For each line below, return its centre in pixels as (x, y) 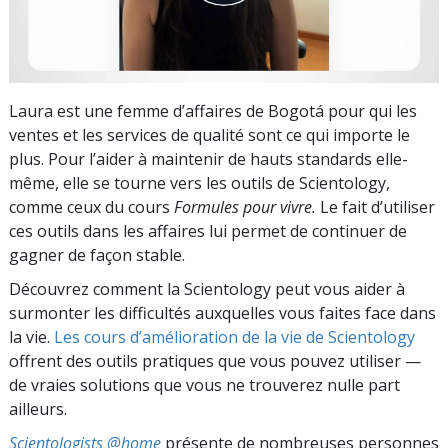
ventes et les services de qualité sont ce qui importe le (209, 134)
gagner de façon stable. (97, 254)
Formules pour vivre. (245, 206)
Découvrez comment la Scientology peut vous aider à (207, 288)
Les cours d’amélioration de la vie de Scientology (234, 336)
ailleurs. (38, 408)
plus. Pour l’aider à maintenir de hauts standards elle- (208, 158)
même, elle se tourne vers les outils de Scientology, (199, 182)
